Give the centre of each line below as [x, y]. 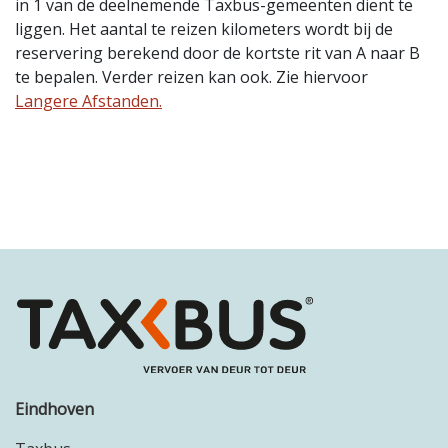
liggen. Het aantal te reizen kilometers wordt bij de [204, 29]
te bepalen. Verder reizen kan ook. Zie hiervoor [191, 77]
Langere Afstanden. [88, 101]
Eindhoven [54, 409]
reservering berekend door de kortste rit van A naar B [217, 53]
